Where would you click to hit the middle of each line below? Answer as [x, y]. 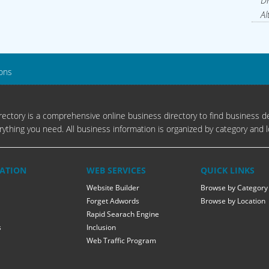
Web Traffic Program [121, 241]
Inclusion [101, 228]
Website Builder [113, 188]
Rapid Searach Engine [123, 214]
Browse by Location [233, 201]
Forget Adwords [113, 201]
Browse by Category [234, 188]
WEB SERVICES [116, 171]
